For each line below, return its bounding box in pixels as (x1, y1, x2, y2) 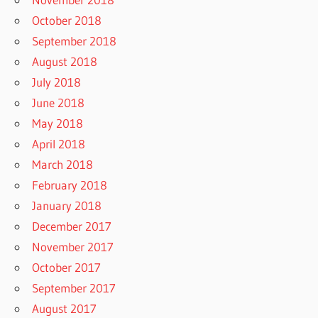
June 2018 (32, 94, 85, 110)
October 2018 (32, 12, 102, 28)
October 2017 (32, 259, 102, 275)
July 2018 (32, 74, 82, 89)
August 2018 (32, 53, 98, 69)
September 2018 (32, 33, 117, 48)
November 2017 (32, 238, 114, 254)
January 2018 (32, 197, 102, 213)
